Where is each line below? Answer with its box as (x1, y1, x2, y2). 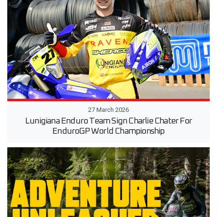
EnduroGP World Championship (52, 126, 165, 136)
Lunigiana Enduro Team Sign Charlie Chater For (25, 116, 192, 125)
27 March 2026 (88, 106, 129, 113)
